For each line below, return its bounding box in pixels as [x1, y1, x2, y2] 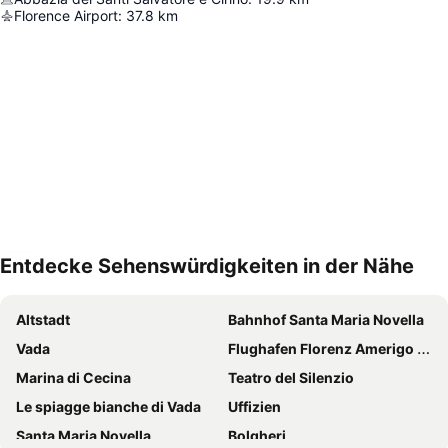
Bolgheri [228, 427, 286, 444]
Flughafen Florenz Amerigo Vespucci [228, 340, 417, 357]
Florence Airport [14, 7, 118, 24]
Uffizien [228, 398, 281, 415]
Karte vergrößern [32, 271, 144, 289]
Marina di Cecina [16, 369, 131, 386]
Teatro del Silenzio [228, 369, 354, 386]
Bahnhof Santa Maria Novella [228, 311, 424, 328]
